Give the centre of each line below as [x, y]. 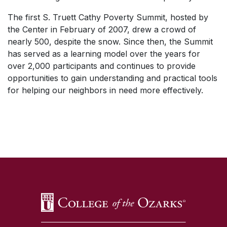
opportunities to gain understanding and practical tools [112, 78]
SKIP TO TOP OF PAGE [115, 147]
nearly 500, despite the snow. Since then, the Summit [110, 42]
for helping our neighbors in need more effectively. [105, 90]
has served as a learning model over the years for [104, 54]
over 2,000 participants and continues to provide [102, 66]
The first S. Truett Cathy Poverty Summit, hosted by [108, 17]
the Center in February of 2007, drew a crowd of [102, 29]
